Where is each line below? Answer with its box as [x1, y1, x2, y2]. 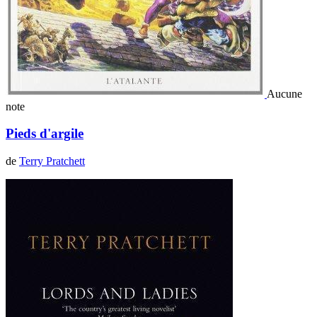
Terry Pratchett [19, 154, 85, 167]
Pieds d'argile [6, 126, 83, 142]
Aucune [267, 87, 302, 100]
